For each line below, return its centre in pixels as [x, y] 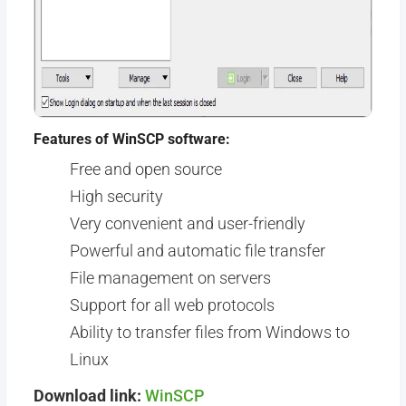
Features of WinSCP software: [131, 139]
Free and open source [145, 169]
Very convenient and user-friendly [187, 223]
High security [116, 196]
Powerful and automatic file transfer [197, 251]
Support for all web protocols [172, 305]
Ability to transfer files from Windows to [209, 332]
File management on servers [170, 278]
